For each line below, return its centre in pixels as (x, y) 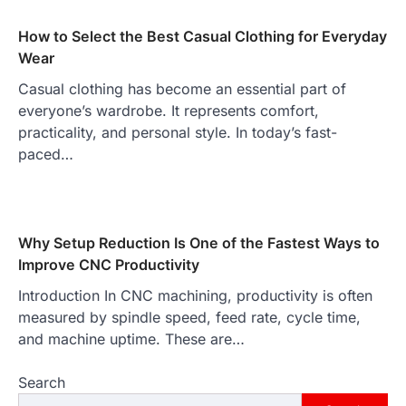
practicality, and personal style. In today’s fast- (178, 133)
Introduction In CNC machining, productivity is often (195, 296)
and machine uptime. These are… (131, 339)
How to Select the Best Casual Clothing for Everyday (203, 37)
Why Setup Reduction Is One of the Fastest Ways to (199, 243)
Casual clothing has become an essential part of (182, 89)
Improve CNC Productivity (109, 265)
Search (42, 383)
